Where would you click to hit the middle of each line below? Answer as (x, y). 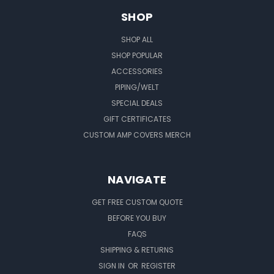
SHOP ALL (137, 39)
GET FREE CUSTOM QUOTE (137, 202)
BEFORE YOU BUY (137, 218)
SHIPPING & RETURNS (137, 250)
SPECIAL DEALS (137, 103)
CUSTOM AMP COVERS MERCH (137, 135)
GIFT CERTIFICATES (137, 119)
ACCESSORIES (137, 71)
